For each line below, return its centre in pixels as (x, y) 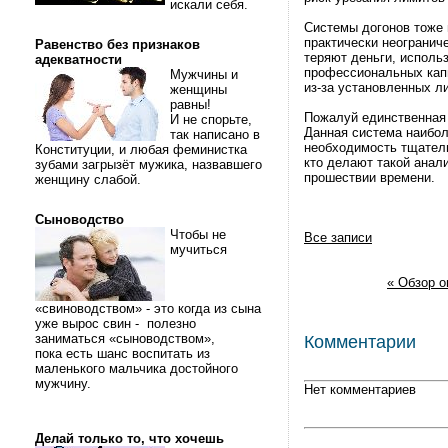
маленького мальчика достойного (136, 368)
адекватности (78, 59)
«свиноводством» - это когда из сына (148, 308)
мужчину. (65, 383)
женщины (198, 89)
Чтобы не (198, 234)
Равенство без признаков (117, 44)
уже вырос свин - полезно (115, 323)
